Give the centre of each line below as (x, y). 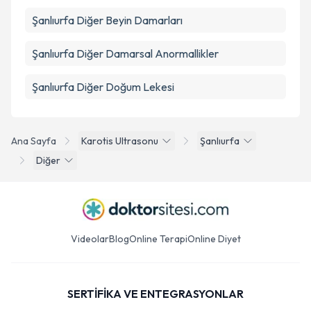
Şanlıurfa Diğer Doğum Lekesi (103, 87)
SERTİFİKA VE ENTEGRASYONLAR (155, 294)
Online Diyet (214, 239)
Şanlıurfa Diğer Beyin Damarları (107, 20)
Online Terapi (158, 239)
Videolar (90, 239)
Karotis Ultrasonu (120, 141)
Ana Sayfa (34, 141)
